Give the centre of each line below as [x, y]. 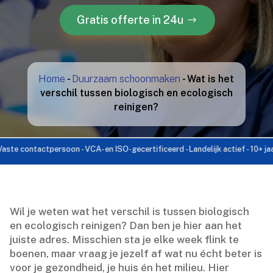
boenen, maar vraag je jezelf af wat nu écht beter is [136, 253]
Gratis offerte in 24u [129, 19]
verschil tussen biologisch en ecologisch [136, 93]
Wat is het [211, 79]
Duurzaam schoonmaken [126, 79]
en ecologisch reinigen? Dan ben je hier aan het [126, 225]
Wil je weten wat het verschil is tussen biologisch [130, 211]
